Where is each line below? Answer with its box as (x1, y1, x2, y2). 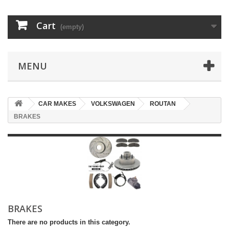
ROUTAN (150, 100, 176, 108)
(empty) (60, 23, 84, 31)
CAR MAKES (38, 100, 76, 108)
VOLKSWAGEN (91, 100, 135, 108)
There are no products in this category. (8, 218, 130, 226)
